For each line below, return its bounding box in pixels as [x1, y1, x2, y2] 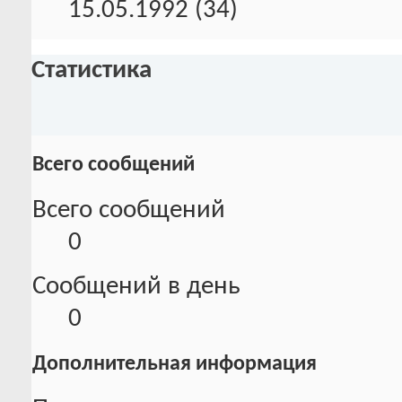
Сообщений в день [32, 273, 240, 300]
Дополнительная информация [32, 353, 317, 375]
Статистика [31, 57, 152, 84]
